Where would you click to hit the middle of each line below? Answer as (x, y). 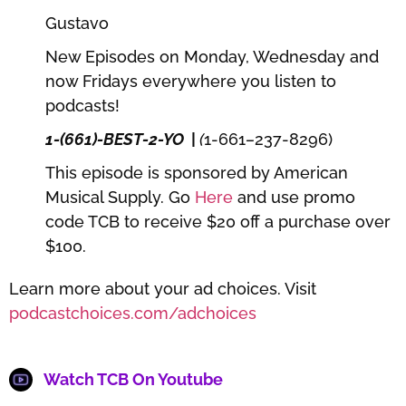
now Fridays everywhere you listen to (191, 81)
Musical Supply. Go (120, 197)
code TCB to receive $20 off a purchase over (218, 221)
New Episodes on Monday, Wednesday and (212, 56)
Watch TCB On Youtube (133, 380)
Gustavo (77, 23)
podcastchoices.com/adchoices (133, 313)
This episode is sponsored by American (197, 172)
